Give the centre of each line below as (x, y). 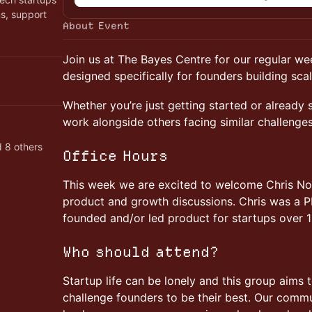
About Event (96, 26)
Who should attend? (141, 252)
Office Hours (115, 156)
